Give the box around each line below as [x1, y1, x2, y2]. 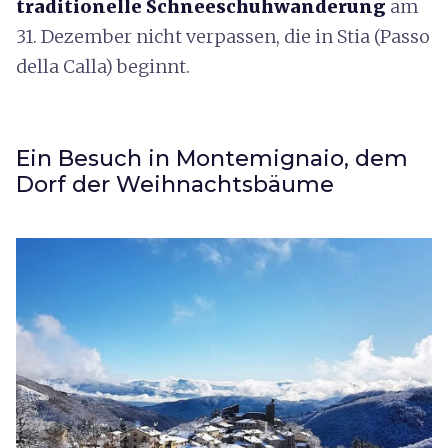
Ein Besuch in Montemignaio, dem [16, 144, 408, 172]
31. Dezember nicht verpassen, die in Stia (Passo [16, 24, 430, 48]
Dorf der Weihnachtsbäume [16, 170, 334, 198]
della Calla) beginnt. [16, 54, 190, 78]
